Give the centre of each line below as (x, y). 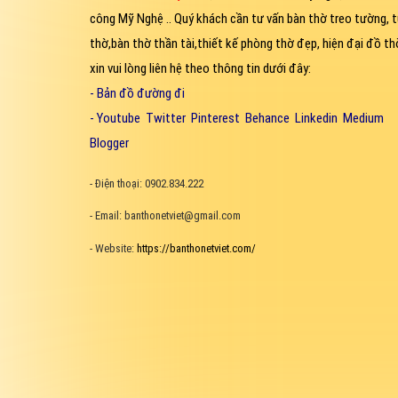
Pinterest (215, 118)
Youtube (118, 118)
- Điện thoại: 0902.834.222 (146, 183)
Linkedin (316, 118)
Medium (363, 118)
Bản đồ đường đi (140, 93)
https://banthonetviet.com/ (196, 248)
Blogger (109, 143)
